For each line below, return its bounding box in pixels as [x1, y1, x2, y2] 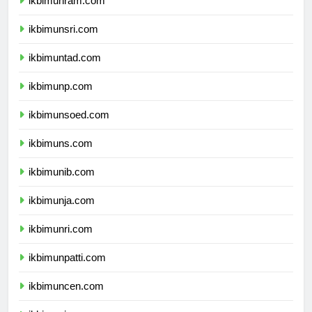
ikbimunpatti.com [29, 264, 106, 276]
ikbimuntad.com [29, 64, 101, 77]
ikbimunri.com [29, 235, 93, 248]
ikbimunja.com [29, 207, 95, 219]
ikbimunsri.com [29, 36, 98, 48]
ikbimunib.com [29, 178, 95, 191]
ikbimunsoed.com [29, 121, 109, 134]
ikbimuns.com [29, 150, 93, 162]
